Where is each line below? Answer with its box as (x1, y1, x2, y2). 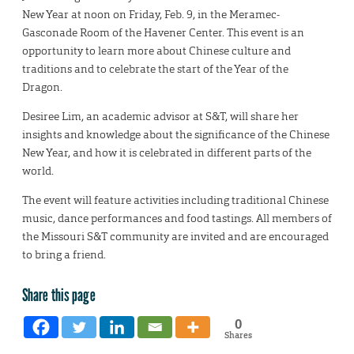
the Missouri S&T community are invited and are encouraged (22, 228, 329, 243)
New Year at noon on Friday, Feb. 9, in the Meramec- (22, 6, 280, 21)
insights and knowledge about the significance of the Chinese (22, 126, 330, 141)
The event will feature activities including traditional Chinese (22, 192, 329, 207)
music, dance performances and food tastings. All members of (22, 210, 332, 225)
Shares (224, 329, 252, 341)
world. (22, 163, 56, 178)
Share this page (22, 283, 96, 305)
